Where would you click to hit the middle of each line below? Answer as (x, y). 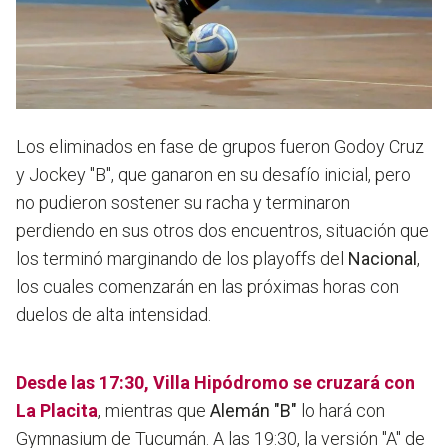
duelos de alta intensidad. (113, 315)
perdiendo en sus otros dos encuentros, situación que (222, 231)
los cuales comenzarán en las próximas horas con (207, 287)
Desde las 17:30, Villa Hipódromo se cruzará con (215, 383)
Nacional (382, 259)
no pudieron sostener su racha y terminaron (183, 203)
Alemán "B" (253, 411)
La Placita (57, 411)
